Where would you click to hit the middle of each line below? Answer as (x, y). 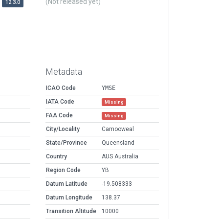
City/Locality (63, 129)
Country (56, 157)
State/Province (66, 143)
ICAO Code (61, 88)
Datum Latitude (67, 184)
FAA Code (59, 116)
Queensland (118, 143)
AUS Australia (120, 157)
